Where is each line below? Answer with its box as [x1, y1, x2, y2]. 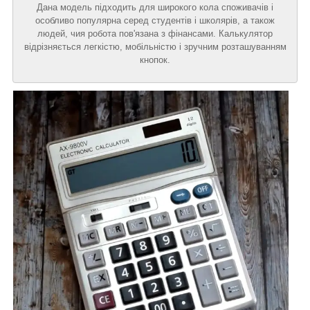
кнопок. [140, 55, 170, 66]
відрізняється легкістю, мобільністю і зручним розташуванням [24, 42, 286, 53]
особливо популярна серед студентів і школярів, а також [35, 15, 275, 26]
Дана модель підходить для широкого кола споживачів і [37, 2, 273, 13]
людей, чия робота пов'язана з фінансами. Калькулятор [37, 28, 273, 39]
